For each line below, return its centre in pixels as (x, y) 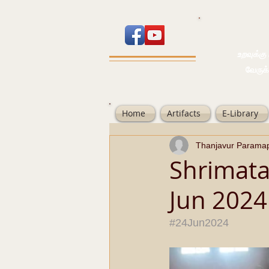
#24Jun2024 (199, 223)
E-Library (240, 113)
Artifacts (184, 113)
